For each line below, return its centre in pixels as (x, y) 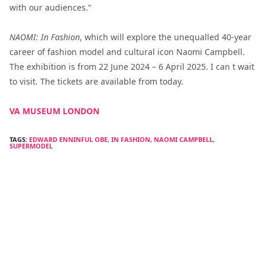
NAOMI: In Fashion (45, 37)
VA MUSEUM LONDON (54, 111)
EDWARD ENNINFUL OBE (68, 139)
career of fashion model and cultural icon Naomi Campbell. (127, 51)
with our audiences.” (50, 7)
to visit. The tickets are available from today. (96, 81)
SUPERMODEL (31, 146)
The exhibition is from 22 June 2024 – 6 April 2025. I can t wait (132, 66)
